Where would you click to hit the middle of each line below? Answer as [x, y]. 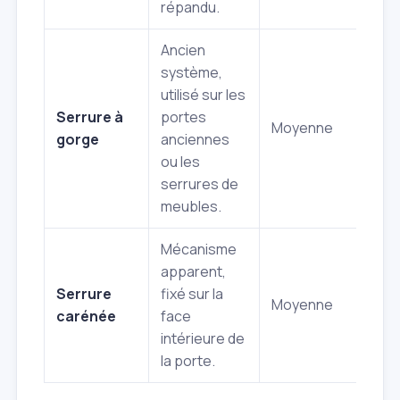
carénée [86, 317]
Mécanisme [199, 250]
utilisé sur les [203, 95]
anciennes [195, 140]
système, [192, 73]
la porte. [188, 361]
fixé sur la [192, 294]
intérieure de [203, 339]
